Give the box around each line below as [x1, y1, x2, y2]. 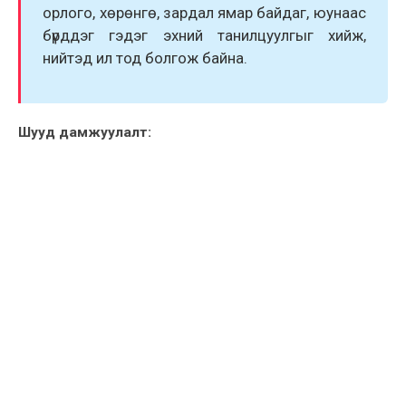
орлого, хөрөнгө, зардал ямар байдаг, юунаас [43, 4, 366, 23]
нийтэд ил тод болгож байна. [43, 49, 252, 68]
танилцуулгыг [217, 26, 314, 45]
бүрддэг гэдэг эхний [43, 26, 217, 45]
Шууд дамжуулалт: [18, 124, 151, 141]
